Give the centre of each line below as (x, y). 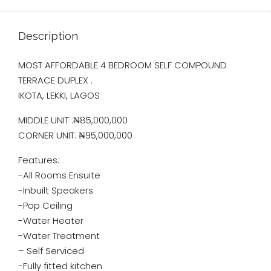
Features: (39, 160)
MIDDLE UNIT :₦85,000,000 (73, 120)
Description (48, 36)
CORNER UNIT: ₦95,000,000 (75, 135)
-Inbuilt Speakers (56, 190)
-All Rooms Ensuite (59, 175)
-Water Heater (51, 220)
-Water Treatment (59, 236)
